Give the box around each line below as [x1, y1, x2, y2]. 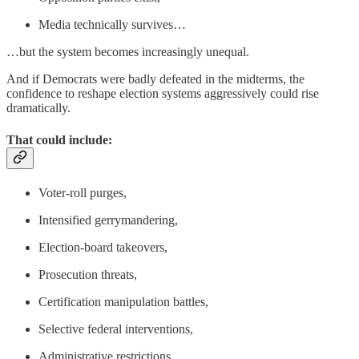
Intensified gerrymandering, [38, 212, 178, 227]
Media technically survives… [38, 18, 186, 32]
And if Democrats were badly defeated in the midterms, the [6, 72, 305, 87]
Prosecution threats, [38, 267, 137, 281]
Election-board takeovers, [38, 240, 167, 254]
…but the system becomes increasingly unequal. [6, 45, 249, 59]
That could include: [6, 132, 112, 147]
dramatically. [6, 101, 71, 115]
